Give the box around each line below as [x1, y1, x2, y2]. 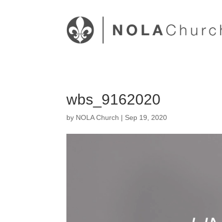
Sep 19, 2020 [125, 113, 167, 121]
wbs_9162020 [66, 91, 161, 108]
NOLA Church [76, 113, 119, 121]
